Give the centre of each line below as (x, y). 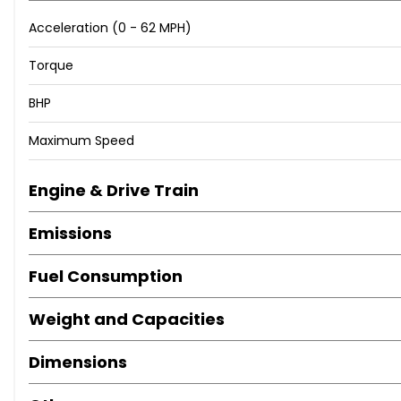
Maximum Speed (81, 141)
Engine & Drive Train (114, 191)
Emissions (70, 234)
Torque (51, 66)
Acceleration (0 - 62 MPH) (110, 28)
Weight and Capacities (127, 320)
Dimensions (78, 363)
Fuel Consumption (106, 277)
